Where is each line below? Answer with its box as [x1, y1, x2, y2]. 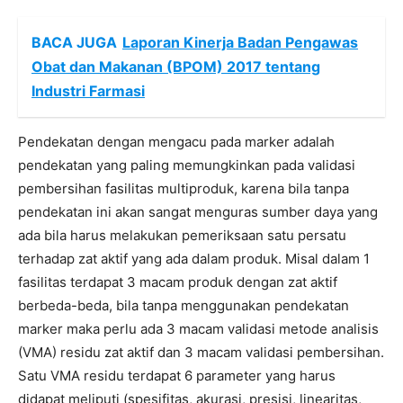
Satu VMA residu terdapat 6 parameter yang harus [18, 367, 336, 385]
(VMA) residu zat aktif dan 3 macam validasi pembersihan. [18, 344, 384, 362]
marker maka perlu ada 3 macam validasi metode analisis [18, 320, 379, 338]
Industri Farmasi [31, 82, 145, 101]
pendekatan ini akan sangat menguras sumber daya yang [18, 203, 378, 221]
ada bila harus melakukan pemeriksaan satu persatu [18, 227, 346, 245]
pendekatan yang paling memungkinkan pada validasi [18, 157, 355, 175]
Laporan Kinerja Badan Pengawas [122, 33, 358, 52]
